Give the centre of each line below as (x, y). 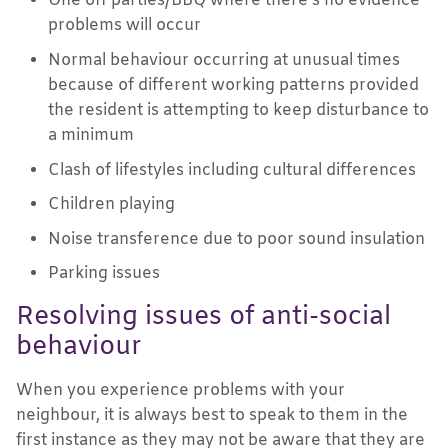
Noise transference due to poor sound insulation (236, 239)
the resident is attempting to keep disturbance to (238, 111)
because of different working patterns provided (233, 86)
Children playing (111, 205)
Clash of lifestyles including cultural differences (232, 170)
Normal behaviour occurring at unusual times (224, 61)
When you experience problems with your (180, 390)
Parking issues (104, 274)
